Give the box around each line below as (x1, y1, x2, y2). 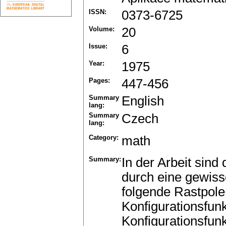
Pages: (89, 77, 110, 85)
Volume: (89, 25, 115, 33)
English (122, 94, 164, 108)
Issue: (89, 42, 107, 50)
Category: (89, 134, 119, 142)
